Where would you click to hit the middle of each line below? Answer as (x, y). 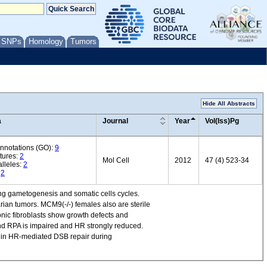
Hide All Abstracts (229, 103)
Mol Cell (116, 160)
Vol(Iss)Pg (222, 121)
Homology (46, 41)
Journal (115, 121)
